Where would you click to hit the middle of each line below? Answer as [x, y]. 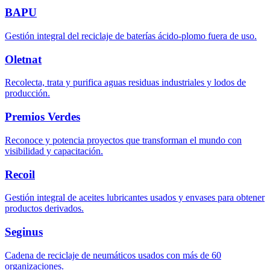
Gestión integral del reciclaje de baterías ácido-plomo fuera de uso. [131, 36]
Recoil [20, 174]
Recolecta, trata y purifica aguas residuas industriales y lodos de [125, 83]
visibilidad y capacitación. [54, 151]
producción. [27, 93]
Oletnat [23, 59]
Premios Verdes [42, 117]
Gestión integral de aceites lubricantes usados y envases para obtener [135, 198]
